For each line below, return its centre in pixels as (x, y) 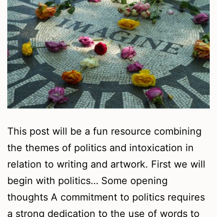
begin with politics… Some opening (87, 181)
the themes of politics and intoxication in (101, 148)
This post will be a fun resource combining (104, 132)
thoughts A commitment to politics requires (106, 197)
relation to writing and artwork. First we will (106, 164)
